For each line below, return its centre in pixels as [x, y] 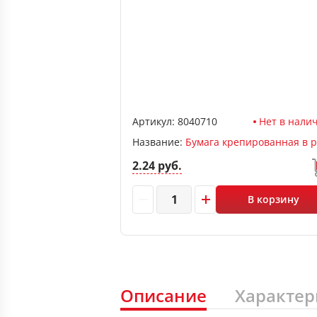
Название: [159, 142]
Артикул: [154, 121]
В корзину [274, 199]
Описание [163, 295]
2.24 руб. [157, 166]
